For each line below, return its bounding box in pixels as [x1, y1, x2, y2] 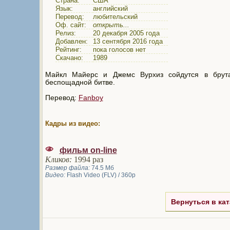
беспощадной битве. [45, 79, 115, 87]
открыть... [92, 21, 129, 29]
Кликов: [45, 155, 72, 164]
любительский [92, 13, 138, 21]
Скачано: [55, 54, 87, 62]
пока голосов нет [92, 46, 146, 53]
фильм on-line [59, 146, 117, 155]
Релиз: [55, 29, 80, 37]
